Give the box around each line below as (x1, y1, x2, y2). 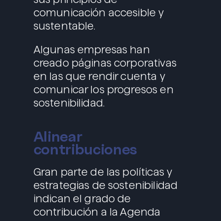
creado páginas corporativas (33, 57, 177, 69)
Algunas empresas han (33, 44, 150, 56)
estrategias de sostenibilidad (33, 180, 178, 191)
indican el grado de (33, 193, 131, 205)
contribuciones (33, 140, 137, 159)
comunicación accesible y (33, 7, 164, 19)
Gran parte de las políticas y (33, 166, 173, 178)
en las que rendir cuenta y (33, 71, 165, 82)
